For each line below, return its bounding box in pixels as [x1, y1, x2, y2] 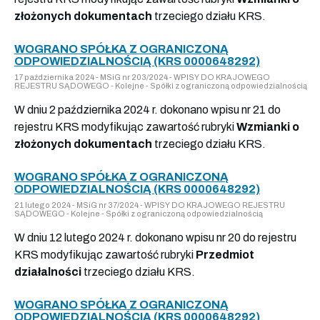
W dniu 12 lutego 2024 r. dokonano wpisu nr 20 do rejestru [14, 231, 296, 244]
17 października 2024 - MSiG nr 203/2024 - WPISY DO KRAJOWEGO [14, 72, 270, 81]
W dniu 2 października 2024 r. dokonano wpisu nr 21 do [14, 103, 281, 116]
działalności [14, 265, 81, 278]
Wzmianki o [236, 120, 299, 133]
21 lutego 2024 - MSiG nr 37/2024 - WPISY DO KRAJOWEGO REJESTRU [14, 200, 285, 209]
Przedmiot [196, 248, 254, 261]
